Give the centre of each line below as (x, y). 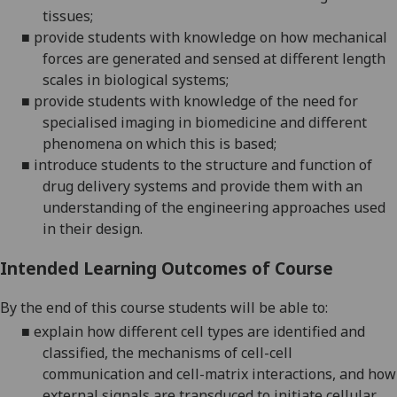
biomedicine (236, 122)
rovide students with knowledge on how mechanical (215, 37)
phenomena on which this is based (158, 143)
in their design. (93, 228)
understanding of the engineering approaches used (214, 207)
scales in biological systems (134, 79)
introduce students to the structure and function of (203, 164)
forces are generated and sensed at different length (214, 58)
